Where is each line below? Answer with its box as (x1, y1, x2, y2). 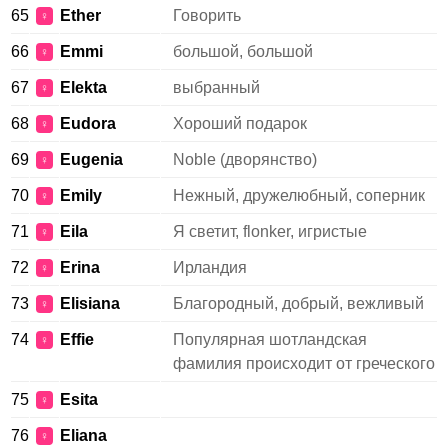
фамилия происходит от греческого (173, 355, 435, 372)
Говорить (173, 7, 241, 24)
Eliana (60, 427, 107, 444)
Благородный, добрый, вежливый (173, 295, 424, 312)
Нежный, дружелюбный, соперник (173, 187, 425, 204)
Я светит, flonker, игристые (173, 223, 367, 240)
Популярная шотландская (173, 331, 367, 348)
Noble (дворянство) (173, 151, 317, 168)
